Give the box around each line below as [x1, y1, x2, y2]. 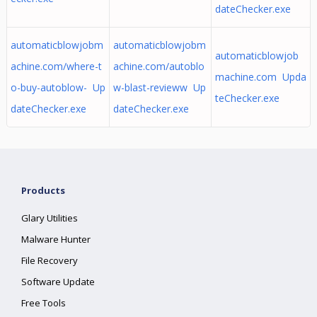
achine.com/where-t [10, 59, 102, 73]
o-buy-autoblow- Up [10, 81, 105, 94]
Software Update [21, 275, 96, 288]
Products [21, 184, 66, 197]
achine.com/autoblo [113, 59, 204, 73]
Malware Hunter [21, 233, 91, 246]
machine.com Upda [214, 70, 306, 83]
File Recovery [21, 254, 79, 267]
